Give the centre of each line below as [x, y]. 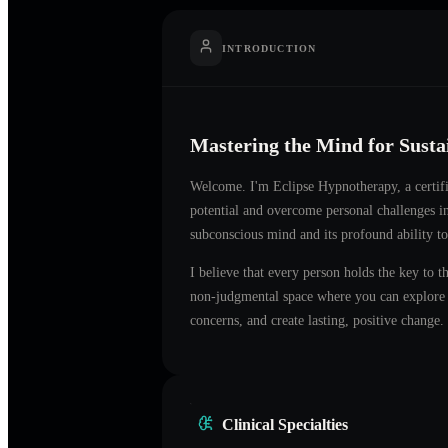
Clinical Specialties [285, 424]
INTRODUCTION [269, 48]
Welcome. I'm [231, 186]
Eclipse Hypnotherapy [335, 186]
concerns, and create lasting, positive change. [317, 320]
